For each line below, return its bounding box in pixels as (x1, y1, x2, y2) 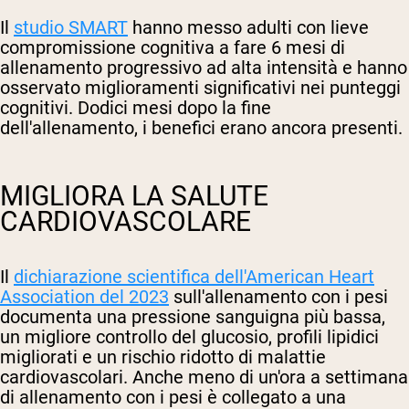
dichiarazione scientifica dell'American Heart (14, 265, 374, 288)
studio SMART (14, 16, 128, 38)
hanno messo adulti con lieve (128, 16, 369, 38)
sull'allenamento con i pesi (169, 285, 388, 308)
